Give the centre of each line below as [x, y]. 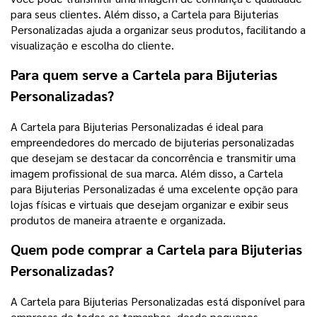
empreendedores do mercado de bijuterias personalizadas [152, 142]
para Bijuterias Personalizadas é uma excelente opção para [154, 189]
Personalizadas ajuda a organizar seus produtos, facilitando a [158, 30]
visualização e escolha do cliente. [92, 45]
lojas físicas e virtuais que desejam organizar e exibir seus [150, 204]
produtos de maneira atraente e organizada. [118, 220]
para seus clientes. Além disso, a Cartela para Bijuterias [145, 14]
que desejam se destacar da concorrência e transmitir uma [153, 158]
